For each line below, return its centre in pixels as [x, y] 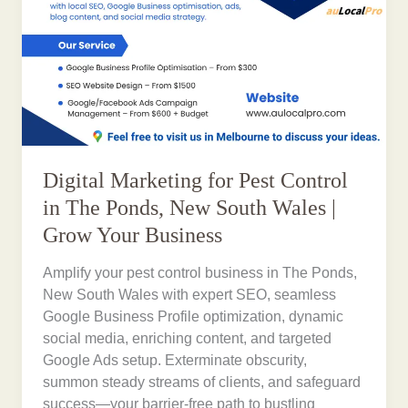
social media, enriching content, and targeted [188, 339]
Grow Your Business [133, 235]
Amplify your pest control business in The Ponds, [200, 273]
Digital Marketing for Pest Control [196, 180]
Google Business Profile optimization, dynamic [194, 317]
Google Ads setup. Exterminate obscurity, [175, 361]
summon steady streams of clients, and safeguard [202, 382]
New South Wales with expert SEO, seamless [190, 295]
